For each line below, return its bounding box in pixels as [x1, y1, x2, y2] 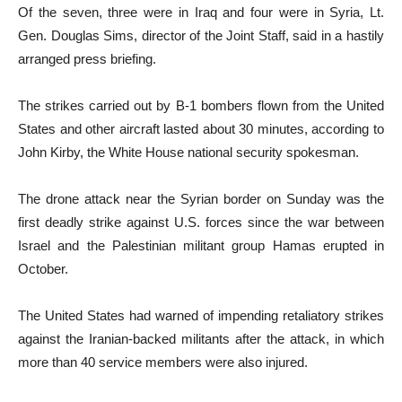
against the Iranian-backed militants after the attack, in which [18, 331, 384, 347]
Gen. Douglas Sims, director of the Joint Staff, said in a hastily [18, 28, 384, 44]
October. [18, 261, 68, 277]
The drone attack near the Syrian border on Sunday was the [18, 191, 384, 207]
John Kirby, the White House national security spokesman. [18, 144, 359, 161]
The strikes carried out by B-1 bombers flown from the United [18, 98, 384, 114]
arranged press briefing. [18, 51, 156, 67]
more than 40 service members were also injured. [18, 354, 308, 371]
